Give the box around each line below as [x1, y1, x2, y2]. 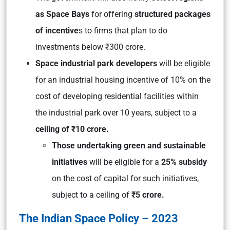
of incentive [35, 26, 79, 35]
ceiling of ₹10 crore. [35, 124, 111, 134]
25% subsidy [161, 157, 207, 167]
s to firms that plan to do [79, 26, 167, 35]
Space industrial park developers [35, 59, 157, 68]
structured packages [135, 9, 210, 19]
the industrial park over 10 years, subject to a [35, 108, 197, 118]
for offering [89, 9, 135, 19]
